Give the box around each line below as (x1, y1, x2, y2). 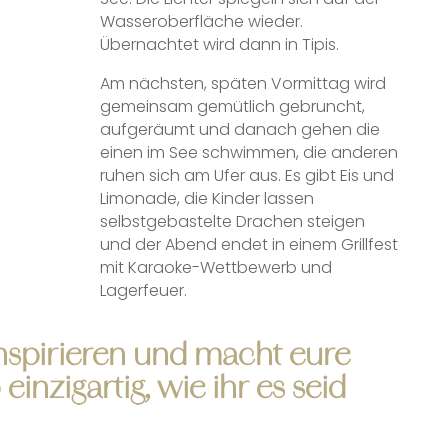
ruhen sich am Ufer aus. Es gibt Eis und (99, 163, 394, 187)
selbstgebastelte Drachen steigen (99, 209, 365, 233)
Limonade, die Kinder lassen (99, 186, 314, 210)
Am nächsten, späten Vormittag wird (99, 71, 386, 95)
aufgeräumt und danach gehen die (99, 117, 380, 141)
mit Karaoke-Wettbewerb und (99, 255, 332, 279)
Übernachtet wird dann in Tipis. (99, 32, 339, 56)
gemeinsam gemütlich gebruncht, (99, 94, 365, 118)
